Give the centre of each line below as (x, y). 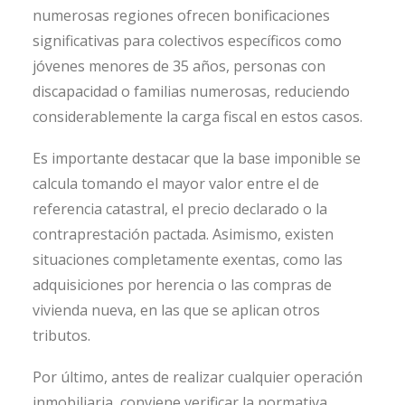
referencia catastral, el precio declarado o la (180, 208)
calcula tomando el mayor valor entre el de (176, 183)
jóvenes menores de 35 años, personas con (179, 66)
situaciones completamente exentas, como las (188, 259)
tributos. (61, 335)
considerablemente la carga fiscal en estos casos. (198, 116)
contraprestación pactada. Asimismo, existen (183, 234)
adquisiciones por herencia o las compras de (182, 284)
